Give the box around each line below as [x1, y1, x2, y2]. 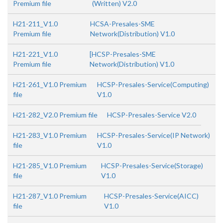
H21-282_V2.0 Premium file [13, 111, 98, 119]
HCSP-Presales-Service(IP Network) [97, 131, 210, 139]
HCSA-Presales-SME [90, 19, 155, 28]
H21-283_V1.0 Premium [13, 131, 87, 139]
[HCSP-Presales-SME [90, 50, 156, 58]
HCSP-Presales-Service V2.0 [107, 111, 196, 119]
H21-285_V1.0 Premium [13, 161, 87, 170]
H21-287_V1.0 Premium [13, 192, 87, 200]
